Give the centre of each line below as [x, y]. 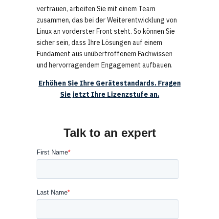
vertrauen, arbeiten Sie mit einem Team [96, 9]
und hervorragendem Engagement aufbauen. [105, 65]
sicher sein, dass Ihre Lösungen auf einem [99, 43]
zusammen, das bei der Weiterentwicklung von [107, 20]
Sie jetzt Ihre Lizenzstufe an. [109, 95]
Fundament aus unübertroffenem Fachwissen [105, 54]
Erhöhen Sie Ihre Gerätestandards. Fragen [109, 83]
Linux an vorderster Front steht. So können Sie [106, 32]
